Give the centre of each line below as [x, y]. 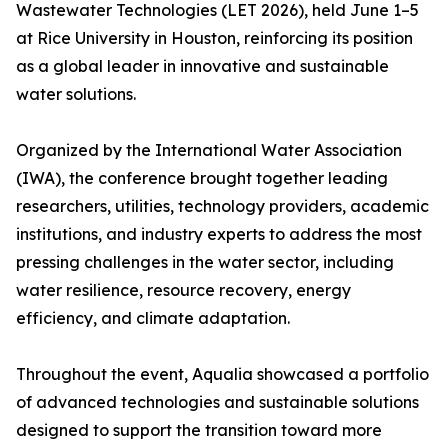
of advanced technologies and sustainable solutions [217, 402]
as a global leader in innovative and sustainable [202, 66]
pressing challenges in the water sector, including [205, 262]
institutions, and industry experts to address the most [219, 234]
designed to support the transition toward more [199, 430]
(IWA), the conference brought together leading [202, 178]
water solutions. [76, 94]
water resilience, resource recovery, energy [183, 290]
